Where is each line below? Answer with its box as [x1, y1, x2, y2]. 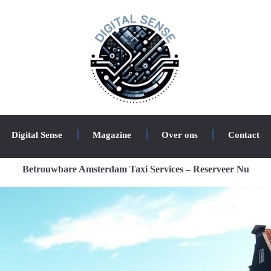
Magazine [93, 129, 131, 140]
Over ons [162, 129, 198, 140]
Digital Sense [11, 129, 62, 140]
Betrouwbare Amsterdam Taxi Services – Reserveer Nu [22, 163, 249, 174]
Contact [228, 129, 260, 140]
